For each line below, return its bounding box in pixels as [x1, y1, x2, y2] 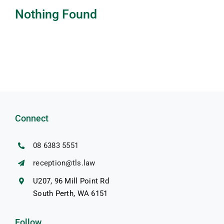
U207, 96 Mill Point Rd [33, 176, 109, 185]
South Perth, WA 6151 [33, 188, 108, 198]
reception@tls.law [33, 158, 95, 168]
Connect [15, 112, 48, 123]
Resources [184, 7, 222, 17]
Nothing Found [14, 7, 97, 22]
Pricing [184, 37, 210, 47]
